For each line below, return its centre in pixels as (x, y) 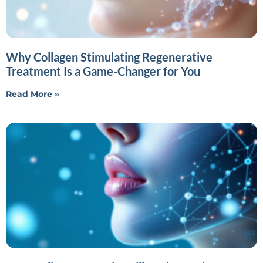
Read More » (33, 94)
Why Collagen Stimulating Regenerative (109, 57)
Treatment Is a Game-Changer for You (103, 71)
